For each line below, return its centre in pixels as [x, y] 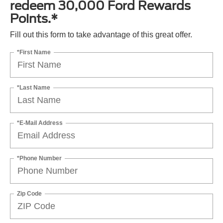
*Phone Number [39, 158]
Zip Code [29, 193]
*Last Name [34, 87]
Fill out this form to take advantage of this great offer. [101, 35]
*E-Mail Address [40, 123]
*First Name [34, 52]
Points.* [34, 19]
